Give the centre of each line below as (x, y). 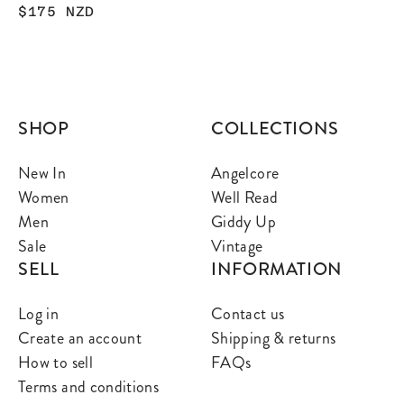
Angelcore (245, 174)
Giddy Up (243, 222)
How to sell (55, 363)
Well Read (245, 198)
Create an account (80, 339)
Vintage (237, 247)
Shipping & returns (274, 339)
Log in (39, 314)
